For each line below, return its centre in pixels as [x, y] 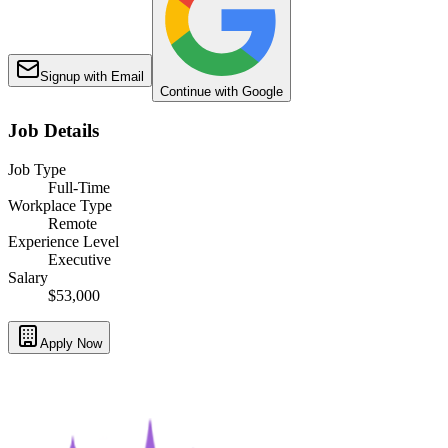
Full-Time [79, 188]
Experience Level [63, 242]
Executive [79, 260]
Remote [72, 224]
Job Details [53, 131]
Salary [28, 278]
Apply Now [71, 344]
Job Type [37, 170]
